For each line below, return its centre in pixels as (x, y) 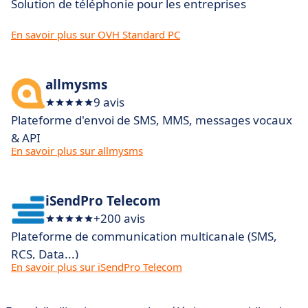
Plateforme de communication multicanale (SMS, (144, 236)
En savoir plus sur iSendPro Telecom (97, 267)
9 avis (109, 102)
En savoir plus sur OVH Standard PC (96, 34)
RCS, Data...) (45, 254)
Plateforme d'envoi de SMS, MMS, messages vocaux (152, 120)
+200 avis (119, 218)
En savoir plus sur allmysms (77, 151)
